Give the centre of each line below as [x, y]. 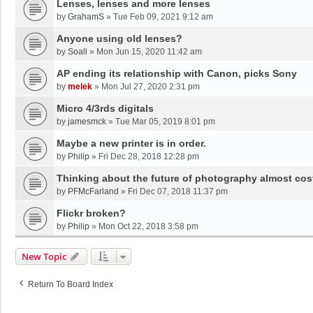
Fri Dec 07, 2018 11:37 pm [178, 192]
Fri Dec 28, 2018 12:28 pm [149, 157]
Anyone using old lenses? [119, 39]
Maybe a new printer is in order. [131, 144]
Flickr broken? [91, 213]
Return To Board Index [71, 285]
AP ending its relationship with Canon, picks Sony [177, 74]
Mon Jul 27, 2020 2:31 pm [151, 87]
